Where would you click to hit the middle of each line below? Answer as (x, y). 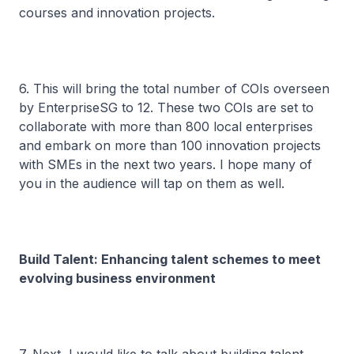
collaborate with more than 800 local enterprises (166, 126)
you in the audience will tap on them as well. (154, 183)
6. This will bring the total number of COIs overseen (174, 88)
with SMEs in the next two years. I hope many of (166, 164)
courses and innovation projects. (117, 13)
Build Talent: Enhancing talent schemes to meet (170, 259)
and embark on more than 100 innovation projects (170, 145)
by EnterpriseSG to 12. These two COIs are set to (166, 107)
